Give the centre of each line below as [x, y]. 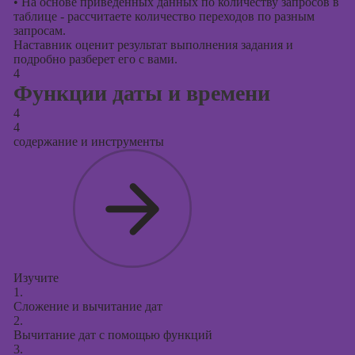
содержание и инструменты [88, 141]
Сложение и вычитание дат [88, 306]
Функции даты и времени [141, 93]
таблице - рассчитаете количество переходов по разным [164, 16]
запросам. [39, 31]
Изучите [36, 278]
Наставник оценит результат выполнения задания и [153, 45]
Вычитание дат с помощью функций [113, 335]
